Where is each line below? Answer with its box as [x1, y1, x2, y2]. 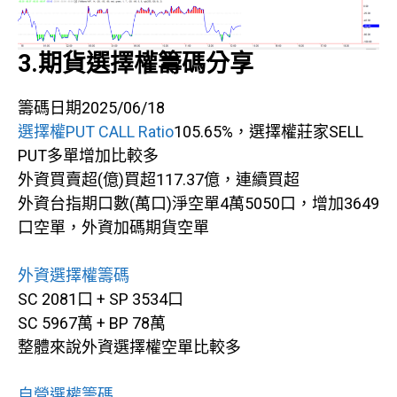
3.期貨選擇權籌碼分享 [18, 49, 253, 78]
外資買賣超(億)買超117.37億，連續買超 [18, 169, 300, 189]
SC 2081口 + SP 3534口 [18, 289, 183, 308]
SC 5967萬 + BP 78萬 [18, 313, 166, 332]
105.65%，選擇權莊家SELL [174, 121, 363, 141]
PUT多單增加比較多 [18, 145, 159, 165]
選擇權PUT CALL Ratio [18, 121, 174, 141]
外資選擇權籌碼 [18, 265, 129, 284]
